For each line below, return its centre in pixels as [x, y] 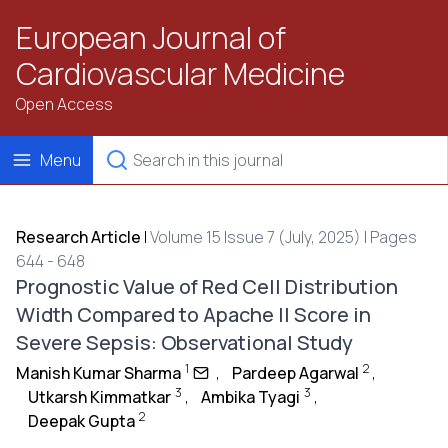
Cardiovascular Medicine [180, 73]
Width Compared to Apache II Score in [193, 314]
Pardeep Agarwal [295, 373]
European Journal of [151, 37]
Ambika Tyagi [250, 397]
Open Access [64, 104]
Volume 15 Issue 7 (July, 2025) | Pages [283, 237]
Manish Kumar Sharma [98, 373]
